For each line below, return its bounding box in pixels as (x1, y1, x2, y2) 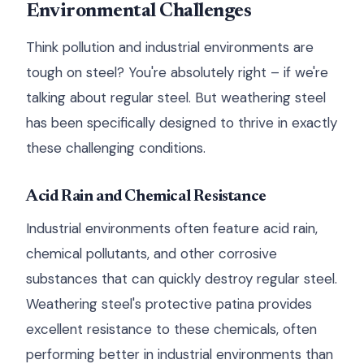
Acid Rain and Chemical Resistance (26, 188, 266, 205)
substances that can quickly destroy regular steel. (26, 270, 337, 288)
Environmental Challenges (26, 2, 252, 21)
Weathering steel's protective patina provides (26, 295, 312, 313)
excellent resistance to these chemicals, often (26, 320, 317, 338)
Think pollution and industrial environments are (26, 38, 314, 56)
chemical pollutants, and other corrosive (26, 245, 277, 262)
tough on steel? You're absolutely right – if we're (26, 63, 328, 81)
